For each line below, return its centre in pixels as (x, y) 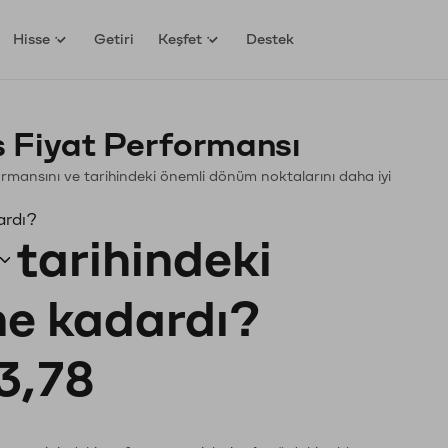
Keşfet (180, 39)
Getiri (114, 39)
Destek (270, 39)
